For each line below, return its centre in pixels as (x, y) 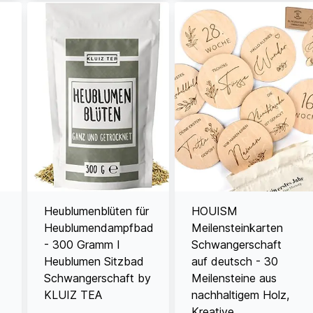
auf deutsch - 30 (235, 261)
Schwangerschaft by (98, 278)
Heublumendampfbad (99, 227)
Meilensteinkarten (238, 227)
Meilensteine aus (234, 278)
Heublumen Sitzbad (94, 261)
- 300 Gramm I (82, 244)
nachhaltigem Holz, (241, 294)
